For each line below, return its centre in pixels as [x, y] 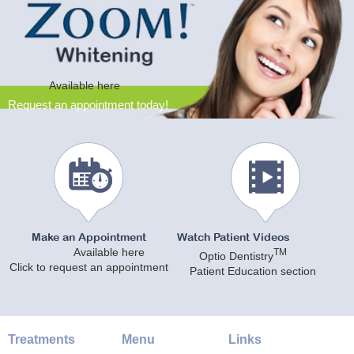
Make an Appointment [88, 238]
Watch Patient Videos [233, 238]
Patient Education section [247, 271]
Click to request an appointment [88, 267]
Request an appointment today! [88, 105]
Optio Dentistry [236, 256]
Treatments [41, 339]
